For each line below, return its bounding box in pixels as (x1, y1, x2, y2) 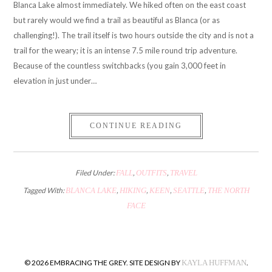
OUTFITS (135, 168, 167, 177)
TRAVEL (169, 168, 197, 177)
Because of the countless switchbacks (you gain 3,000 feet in (13, 60, 226, 70)
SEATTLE (172, 185, 205, 195)
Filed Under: (75, 168, 116, 177)
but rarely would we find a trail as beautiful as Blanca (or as (13, 15, 220, 25)
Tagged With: (22, 185, 66, 195)
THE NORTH (207, 185, 250, 195)
